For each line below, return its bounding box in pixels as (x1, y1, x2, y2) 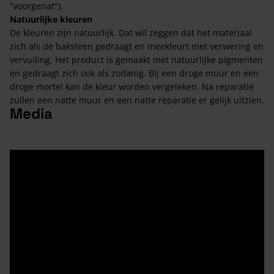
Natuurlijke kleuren (10, 13, 92, 25)
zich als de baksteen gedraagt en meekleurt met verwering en (10, 40, 264, 52)
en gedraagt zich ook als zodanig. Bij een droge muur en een (10, 67, 259, 79)
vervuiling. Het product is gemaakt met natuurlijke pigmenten (10, 53, 263, 65)
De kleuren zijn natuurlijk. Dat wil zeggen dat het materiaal (10, 26, 252, 39)
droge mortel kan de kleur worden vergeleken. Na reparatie (10, 80, 254, 92)
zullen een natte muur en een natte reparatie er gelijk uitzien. (10, 94, 264, 106)
